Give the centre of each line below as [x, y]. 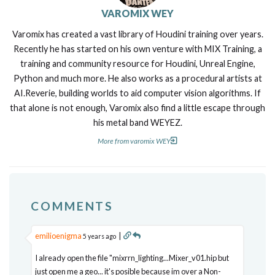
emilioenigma [59, 235]
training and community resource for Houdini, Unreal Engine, [137, 63]
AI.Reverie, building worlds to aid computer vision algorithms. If [137, 93]
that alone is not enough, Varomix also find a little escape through [137, 107]
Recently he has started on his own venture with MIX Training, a [137, 48]
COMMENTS [72, 206]
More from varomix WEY [134, 141]
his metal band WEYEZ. [137, 122]
